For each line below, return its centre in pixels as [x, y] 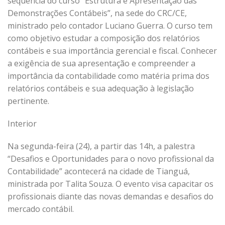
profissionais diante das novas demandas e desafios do [110, 196]
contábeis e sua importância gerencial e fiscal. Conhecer [112, 51]
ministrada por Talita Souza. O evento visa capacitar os [110, 184]
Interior [22, 124]
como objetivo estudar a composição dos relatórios [104, 38]
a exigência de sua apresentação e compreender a [101, 63]
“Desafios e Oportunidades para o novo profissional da [111, 159]
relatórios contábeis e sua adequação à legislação [101, 88]
